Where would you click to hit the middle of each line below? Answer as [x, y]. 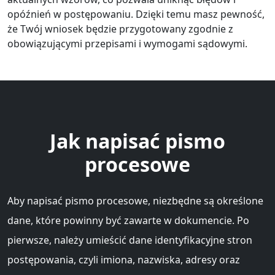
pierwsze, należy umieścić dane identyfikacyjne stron [130, 240]
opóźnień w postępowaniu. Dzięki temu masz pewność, [136, 14]
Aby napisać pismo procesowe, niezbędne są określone [135, 200]
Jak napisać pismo [137, 141]
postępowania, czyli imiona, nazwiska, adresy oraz [124, 259]
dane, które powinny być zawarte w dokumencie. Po [128, 220]
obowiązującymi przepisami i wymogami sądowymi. [127, 43]
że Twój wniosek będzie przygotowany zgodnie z [120, 29]
